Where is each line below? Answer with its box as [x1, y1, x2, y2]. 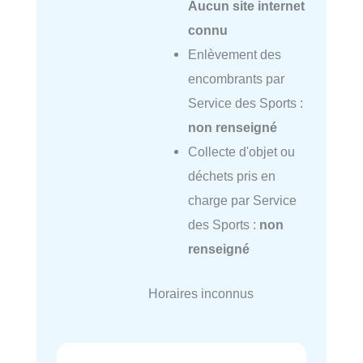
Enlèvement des [187, 47, 281, 62]
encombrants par [187, 71, 284, 87]
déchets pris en [187, 169, 275, 184]
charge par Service [187, 193, 297, 208]
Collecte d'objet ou [187, 144, 295, 160]
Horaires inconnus [147, 285, 254, 301]
